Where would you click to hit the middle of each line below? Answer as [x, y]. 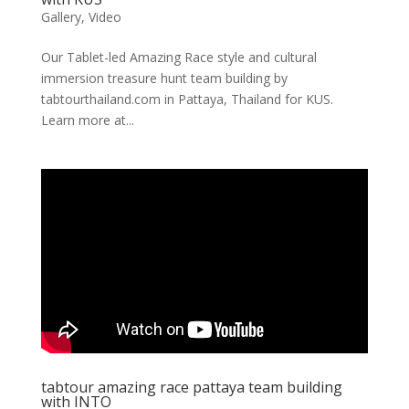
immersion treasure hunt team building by [164, 78]
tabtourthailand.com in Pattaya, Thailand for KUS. [187, 99]
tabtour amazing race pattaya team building [191, 388]
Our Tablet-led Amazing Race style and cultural [178, 57]
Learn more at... [87, 120]
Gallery [61, 16]
